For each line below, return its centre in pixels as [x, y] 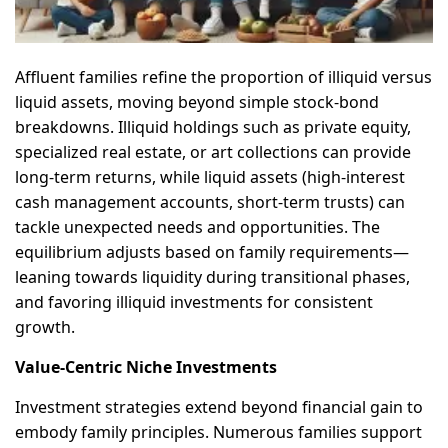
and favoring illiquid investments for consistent [194, 301]
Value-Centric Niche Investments [146, 366]
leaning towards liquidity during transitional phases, [212, 276]
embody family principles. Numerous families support [218, 431]
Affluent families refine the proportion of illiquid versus [223, 76]
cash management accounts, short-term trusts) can [210, 201]
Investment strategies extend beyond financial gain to [219, 406]
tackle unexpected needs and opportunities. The [197, 226]
